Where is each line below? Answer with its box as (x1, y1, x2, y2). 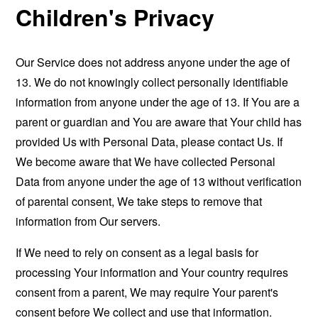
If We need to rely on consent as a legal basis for (16, 244, 259, 261)
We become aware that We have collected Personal (16, 153, 276, 170)
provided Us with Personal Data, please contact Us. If (16, 133, 283, 150)
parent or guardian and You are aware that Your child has (16, 114, 302, 131)
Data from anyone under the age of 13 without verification (16, 173, 302, 190)
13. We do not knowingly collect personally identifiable (16, 74, 289, 91)
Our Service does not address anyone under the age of (16, 54, 290, 71)
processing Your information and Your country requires (16, 264, 289, 281)
